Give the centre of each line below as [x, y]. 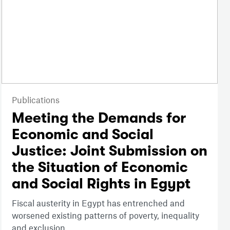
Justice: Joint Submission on [109, 151]
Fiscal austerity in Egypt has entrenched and [98, 203]
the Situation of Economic [100, 168]
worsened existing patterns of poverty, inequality [105, 215]
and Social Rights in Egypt [101, 184]
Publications [35, 100]
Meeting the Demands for [99, 118]
